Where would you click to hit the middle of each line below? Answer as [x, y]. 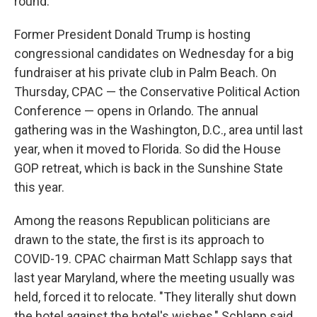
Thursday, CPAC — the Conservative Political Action [157, 92]
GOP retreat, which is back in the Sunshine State [149, 168]
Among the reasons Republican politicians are [142, 221]
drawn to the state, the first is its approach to [139, 240]
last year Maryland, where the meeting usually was [155, 278]
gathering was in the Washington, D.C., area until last [158, 130]
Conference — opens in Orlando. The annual [136, 111]
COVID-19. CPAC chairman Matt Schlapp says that [153, 259]
